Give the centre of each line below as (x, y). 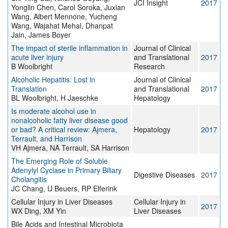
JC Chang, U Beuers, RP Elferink (64, 189)
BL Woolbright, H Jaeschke (55, 98)
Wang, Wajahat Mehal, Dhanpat (62, 26)
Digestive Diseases (164, 175)
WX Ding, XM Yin (39, 211)
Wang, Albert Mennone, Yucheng (64, 17)
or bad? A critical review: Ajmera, (64, 130)
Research (149, 66)
